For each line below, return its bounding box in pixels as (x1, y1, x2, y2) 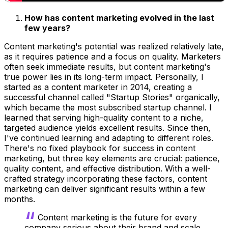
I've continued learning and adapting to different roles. (4, 133, 213, 144)
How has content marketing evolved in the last (24, 13, 214, 23)
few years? (24, 23, 70, 34)
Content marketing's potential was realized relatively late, (4, 41, 224, 52)
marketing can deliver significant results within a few (4, 184, 205, 194)
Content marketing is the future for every (38, 212, 197, 223)
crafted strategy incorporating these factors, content (4, 174, 207, 184)
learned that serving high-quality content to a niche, (4, 112, 204, 123)
